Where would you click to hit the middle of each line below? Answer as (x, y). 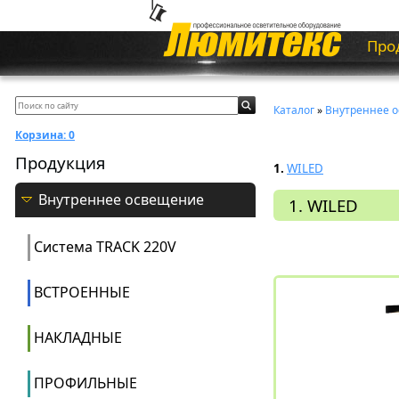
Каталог (294, 110)
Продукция (60, 163)
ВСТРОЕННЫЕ (82, 292)
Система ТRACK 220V (105, 247)
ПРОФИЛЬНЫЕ (85, 383)
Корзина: (41, 135)
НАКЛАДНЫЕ (78, 338)
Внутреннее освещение (121, 199)
